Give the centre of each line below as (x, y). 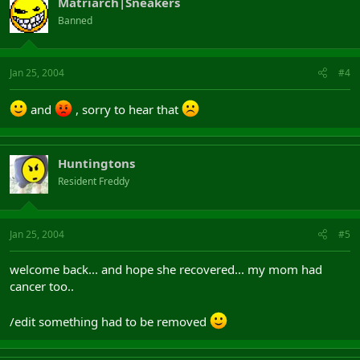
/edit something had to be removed (110, 321)
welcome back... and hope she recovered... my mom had (166, 269)
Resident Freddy (94, 181)
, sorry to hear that (127, 109)
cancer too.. (42, 286)
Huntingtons (96, 163)
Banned (75, 20)
